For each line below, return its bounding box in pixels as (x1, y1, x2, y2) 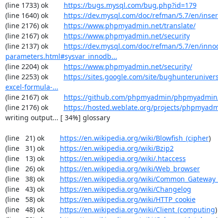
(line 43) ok (5, 184, 60, 194)
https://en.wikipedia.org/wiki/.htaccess (59, 154, 186, 163)
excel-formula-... (5, 82, 58, 91)
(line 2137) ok (5, 41, 64, 51)
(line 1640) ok (5, 11, 64, 20)
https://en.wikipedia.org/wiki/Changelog (59, 184, 191, 194)
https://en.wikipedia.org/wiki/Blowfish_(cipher (59, 133, 209, 143)
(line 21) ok (5, 133, 60, 143)
